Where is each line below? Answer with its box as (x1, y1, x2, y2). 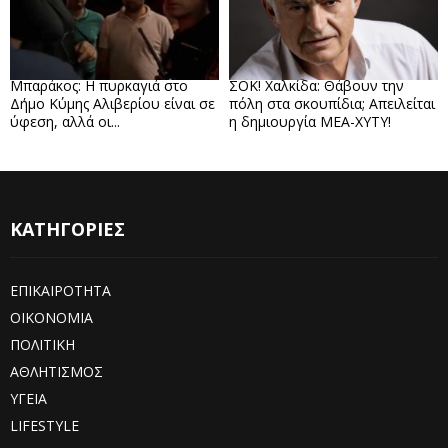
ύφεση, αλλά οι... (10, 111, 120, 131)
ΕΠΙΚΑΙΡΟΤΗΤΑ (10, 280, 111, 300)
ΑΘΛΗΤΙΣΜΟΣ (10, 361, 103, 381)
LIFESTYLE (10, 415, 79, 435)
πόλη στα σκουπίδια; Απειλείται (229, 93, 435, 113)
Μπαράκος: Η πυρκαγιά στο (10, 75, 188, 95)
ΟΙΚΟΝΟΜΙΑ (10, 307, 93, 327)
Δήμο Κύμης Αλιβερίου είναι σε (10, 93, 215, 113)
